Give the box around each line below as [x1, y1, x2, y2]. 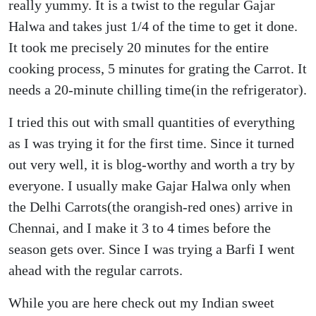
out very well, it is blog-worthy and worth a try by [8, 157, 295, 172]
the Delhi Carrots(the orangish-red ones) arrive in [8, 199, 293, 214]
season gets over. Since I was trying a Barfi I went [8, 241, 295, 257]
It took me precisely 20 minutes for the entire [8, 39, 269, 55]
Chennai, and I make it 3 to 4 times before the [8, 220, 271, 236]
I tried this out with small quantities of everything [8, 114, 295, 130]
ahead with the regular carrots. [8, 262, 183, 278]
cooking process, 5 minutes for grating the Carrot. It [8, 61, 307, 76]
